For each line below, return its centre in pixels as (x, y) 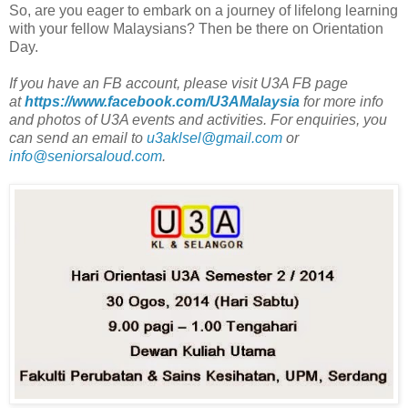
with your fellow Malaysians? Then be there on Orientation (196, 29)
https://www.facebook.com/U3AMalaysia (162, 102)
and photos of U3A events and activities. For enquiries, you (198, 120)
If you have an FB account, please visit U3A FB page (178, 84)
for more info (342, 102)
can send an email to (76, 138)
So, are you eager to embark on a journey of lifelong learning (204, 11)
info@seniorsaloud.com (86, 157)
